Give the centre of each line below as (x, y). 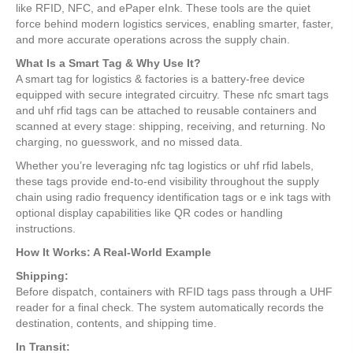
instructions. (46, 229)
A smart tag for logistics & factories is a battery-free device (160, 79)
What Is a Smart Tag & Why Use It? (108, 63)
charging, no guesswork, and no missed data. (129, 142)
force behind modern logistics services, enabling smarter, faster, (175, 24)
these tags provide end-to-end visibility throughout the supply (167, 182)
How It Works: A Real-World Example (113, 253)
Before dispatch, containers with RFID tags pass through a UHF (174, 292)
